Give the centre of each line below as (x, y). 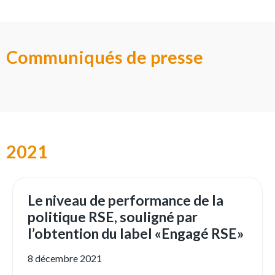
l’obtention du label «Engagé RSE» (136, 234)
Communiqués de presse (105, 57)
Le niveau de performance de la (126, 200)
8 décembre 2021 (65, 258)
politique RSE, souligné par (113, 217)
